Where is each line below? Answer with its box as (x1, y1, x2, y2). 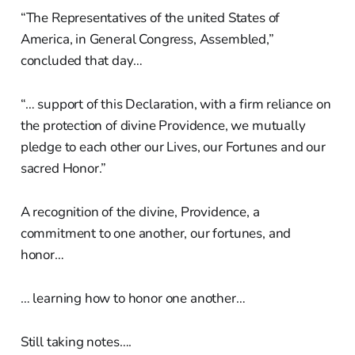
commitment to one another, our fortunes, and (20, 223, 292, 242)
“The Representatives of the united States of (20, 8, 281, 27)
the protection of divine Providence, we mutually (20, 116, 306, 135)
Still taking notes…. (20, 332, 132, 351)
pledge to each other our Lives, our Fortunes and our (20, 137, 326, 156)
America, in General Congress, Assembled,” (20, 29, 274, 48)
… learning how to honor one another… (20, 288, 246, 307)
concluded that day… (20, 51, 143, 70)
